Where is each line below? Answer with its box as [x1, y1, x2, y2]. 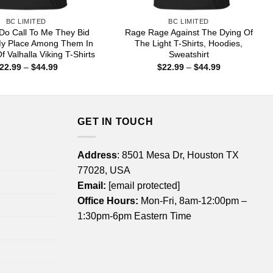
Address [77, 149, 117, 160]
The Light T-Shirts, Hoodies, [135, 38, 243, 49]
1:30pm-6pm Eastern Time [77, 210, 191, 221]
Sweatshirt [168, 49, 209, 60]
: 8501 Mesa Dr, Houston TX [117, 149, 239, 160]
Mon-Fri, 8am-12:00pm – [138, 195, 247, 206]
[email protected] [108, 180, 180, 191]
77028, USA [77, 165, 130, 175]
